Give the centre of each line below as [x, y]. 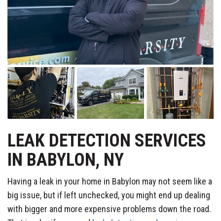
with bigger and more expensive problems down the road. [109, 209]
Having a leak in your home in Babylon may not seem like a [110, 181]
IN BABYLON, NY [66, 160]
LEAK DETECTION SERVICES [107, 140]
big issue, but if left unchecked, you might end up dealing [109, 195]
